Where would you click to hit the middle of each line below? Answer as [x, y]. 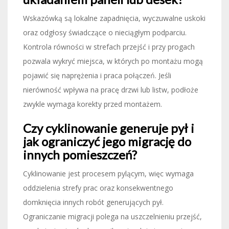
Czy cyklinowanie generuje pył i [109, 128]
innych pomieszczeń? [80, 154]
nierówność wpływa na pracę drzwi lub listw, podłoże [111, 89]
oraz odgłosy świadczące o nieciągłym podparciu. [105, 32]
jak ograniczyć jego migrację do [107, 141]
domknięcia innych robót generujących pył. [93, 202]
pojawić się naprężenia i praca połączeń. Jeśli [97, 75]
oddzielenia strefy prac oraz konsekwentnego [98, 188]
